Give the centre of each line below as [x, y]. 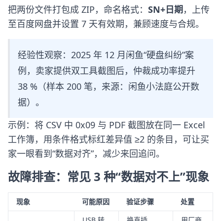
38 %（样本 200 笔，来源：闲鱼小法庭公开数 [109, 86]
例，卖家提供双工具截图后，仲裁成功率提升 [107, 71]
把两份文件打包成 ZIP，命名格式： [78, 9]
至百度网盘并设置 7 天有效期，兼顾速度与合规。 [106, 24]
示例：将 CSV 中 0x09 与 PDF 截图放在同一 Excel [107, 125]
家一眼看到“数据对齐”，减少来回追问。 [86, 153]
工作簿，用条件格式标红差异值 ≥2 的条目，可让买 [109, 139]
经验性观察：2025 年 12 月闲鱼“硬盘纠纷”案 [106, 55]
